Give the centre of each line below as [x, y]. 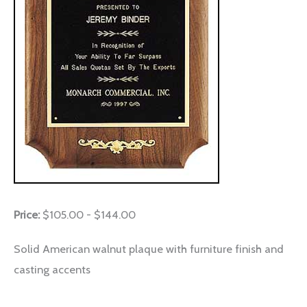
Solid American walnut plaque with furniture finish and [149, 248]
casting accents [52, 269]
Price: [28, 214]
